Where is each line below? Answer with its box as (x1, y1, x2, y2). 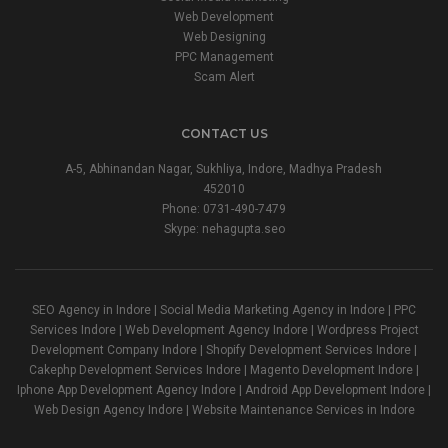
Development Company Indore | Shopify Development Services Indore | (31, 343, 417, 358)
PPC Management (174, 50, 274, 65)
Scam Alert (193, 70, 255, 85)
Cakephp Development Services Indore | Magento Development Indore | (29, 363, 419, 378)
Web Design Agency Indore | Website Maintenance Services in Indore (33, 403, 415, 418)
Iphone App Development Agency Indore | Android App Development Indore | (17, 383, 431, 398)
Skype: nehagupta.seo (163, 222, 285, 237)
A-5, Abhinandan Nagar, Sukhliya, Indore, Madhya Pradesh (65, 162, 383, 177)
